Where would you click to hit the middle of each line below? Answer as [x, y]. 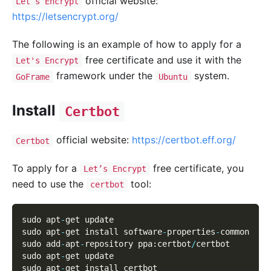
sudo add [41, 243]
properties [191, 231]
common [235, 231]
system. [210, 76]
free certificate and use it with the [162, 60]
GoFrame [32, 77]
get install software [114, 231]
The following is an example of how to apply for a [127, 44]
